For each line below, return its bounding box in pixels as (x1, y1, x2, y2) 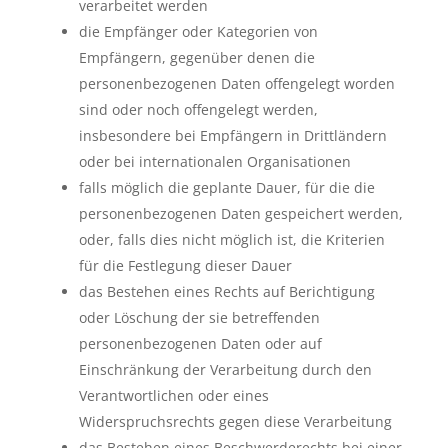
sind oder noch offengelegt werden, (78, 100, 318, 119)
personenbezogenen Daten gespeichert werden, (78, 204, 403, 223)
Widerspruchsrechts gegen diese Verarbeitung (78, 412, 392, 431)
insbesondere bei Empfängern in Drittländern (78, 126, 387, 145)
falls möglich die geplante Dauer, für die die (78, 178, 375, 197)
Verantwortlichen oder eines (78, 386, 269, 405)
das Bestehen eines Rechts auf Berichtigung (78, 282, 375, 301)
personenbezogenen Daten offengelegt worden (78, 74, 395, 93)
